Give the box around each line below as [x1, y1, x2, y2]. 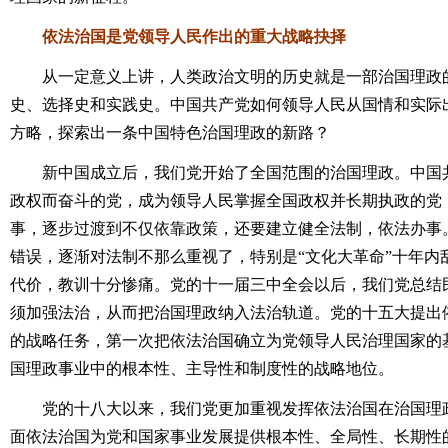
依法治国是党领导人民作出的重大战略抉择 [10, 28, 346, 45]
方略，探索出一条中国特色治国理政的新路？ [10, 124, 330, 141]
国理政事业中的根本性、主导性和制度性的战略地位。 [10, 360, 394, 377]
